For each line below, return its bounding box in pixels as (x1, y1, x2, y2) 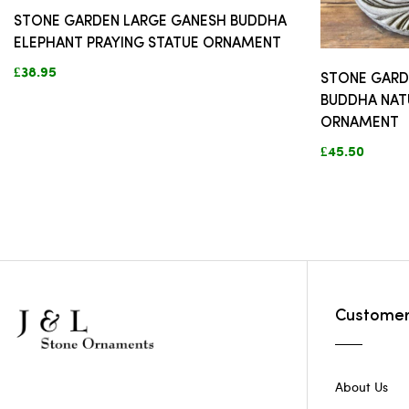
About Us (335, 377, 388, 395)
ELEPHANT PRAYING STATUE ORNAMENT (14, 36, 281, 51)
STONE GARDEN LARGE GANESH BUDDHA (14, 14, 287, 29)
